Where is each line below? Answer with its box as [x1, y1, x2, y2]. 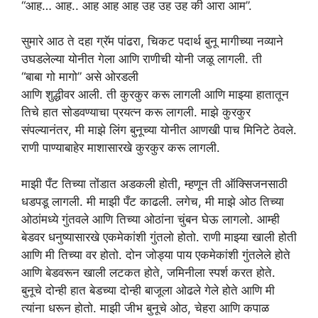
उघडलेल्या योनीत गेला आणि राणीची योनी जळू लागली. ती [21, 52, 262, 66]
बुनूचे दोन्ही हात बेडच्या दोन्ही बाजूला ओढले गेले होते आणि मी [21, 283, 275, 297]
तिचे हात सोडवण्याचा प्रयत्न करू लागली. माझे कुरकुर [21, 105, 251, 119]
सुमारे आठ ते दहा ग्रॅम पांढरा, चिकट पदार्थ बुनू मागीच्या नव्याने [21, 34, 283, 48]
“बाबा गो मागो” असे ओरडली [21, 70, 138, 84]
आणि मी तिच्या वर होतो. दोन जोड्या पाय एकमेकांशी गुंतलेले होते [21, 247, 290, 262]
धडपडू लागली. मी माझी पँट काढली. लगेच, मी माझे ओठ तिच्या [21, 194, 284, 209]
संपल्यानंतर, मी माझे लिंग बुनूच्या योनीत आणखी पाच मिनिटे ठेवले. [21, 123, 297, 137]
